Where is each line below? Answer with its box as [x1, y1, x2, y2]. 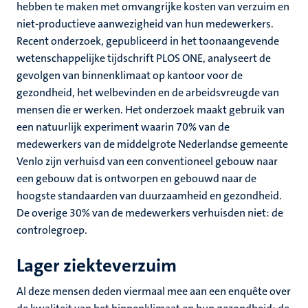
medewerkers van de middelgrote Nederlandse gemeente [16, 137, 288, 151]
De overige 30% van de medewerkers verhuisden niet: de [16, 206, 283, 220]
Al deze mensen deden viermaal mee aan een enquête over [16, 284, 291, 298]
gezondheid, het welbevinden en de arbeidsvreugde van [16, 85, 279, 100]
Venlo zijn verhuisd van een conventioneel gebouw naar [16, 154, 278, 168]
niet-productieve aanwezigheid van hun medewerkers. [16, 16, 274, 31]
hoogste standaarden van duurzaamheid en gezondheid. [16, 188, 282, 203]
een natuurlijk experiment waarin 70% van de [16, 120, 230, 134]
